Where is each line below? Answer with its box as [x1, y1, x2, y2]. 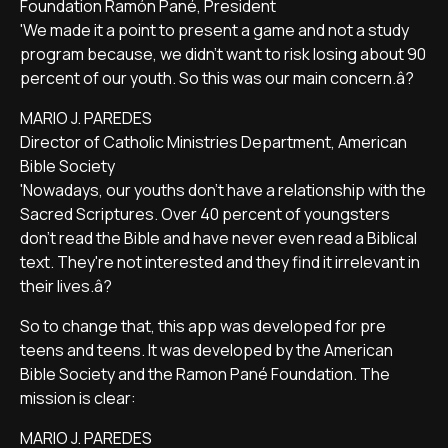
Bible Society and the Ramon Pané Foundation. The [20, 363, 390, 385]
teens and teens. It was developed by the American [20, 339, 393, 361]
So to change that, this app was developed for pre [20, 315, 386, 337]
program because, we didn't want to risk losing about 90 [20, 43, 426, 65]
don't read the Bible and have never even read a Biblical [20, 227, 417, 249]
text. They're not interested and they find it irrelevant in [20, 251, 420, 273]
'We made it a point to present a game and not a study [20, 19, 409, 41]
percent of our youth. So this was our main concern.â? [20, 67, 417, 89]
